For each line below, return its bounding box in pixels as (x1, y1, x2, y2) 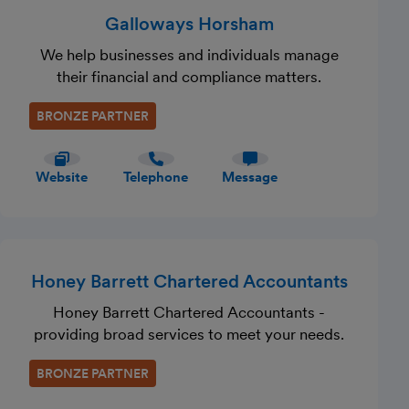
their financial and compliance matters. (57, 68, 322, 86)
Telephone (123, 169, 188, 185)
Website (36, 169, 88, 185)
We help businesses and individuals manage (39, 46, 339, 64)
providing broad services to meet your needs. (34, 325, 345, 343)
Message (222, 169, 278, 185)
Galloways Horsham (104, 13, 274, 35)
